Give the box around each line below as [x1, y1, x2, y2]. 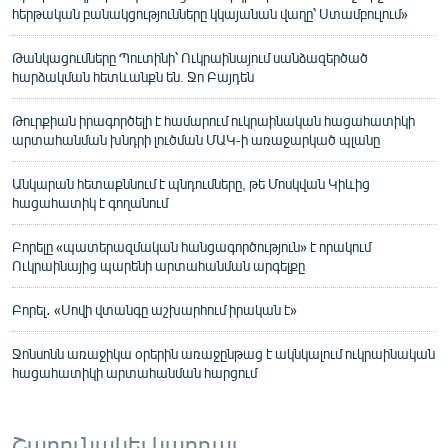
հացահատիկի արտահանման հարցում [12, 363, 257, 381]
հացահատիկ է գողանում [12, 193, 168, 211]
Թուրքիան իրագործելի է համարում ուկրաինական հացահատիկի [12, 111, 415, 129]
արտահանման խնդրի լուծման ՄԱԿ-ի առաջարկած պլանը [12, 130, 380, 148]
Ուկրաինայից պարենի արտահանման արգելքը [12, 256, 305, 274]
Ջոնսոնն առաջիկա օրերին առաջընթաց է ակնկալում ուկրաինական [12, 344, 435, 362]
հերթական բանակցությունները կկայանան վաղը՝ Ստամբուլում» [12, 4, 408, 22]
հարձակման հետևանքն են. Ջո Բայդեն [12, 67, 254, 85]
